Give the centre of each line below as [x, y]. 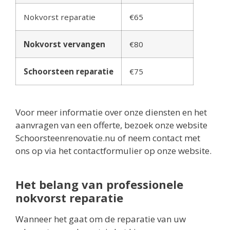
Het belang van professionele [99, 185]
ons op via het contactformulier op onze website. [113, 151]
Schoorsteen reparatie [69, 72]
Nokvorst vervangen [64, 44]
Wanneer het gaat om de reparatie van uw [101, 219]
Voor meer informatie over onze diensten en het [111, 112]
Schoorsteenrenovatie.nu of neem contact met [108, 138]
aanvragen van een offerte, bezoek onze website [111, 125]
